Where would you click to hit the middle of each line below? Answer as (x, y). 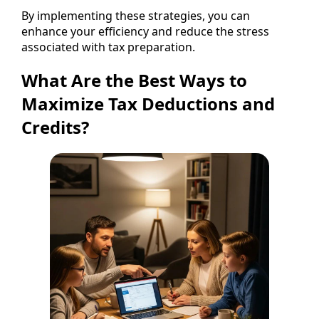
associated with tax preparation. (108, 47)
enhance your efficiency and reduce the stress (145, 31)
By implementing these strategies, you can (136, 15)
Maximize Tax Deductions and (148, 104)
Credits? (55, 127)
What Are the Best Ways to (134, 80)
